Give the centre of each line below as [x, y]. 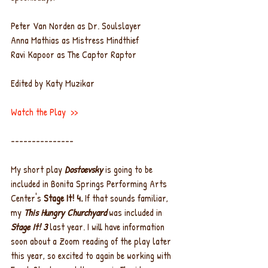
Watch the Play [38, 112]
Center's [27, 198]
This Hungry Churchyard [65, 213]
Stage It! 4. [64, 198]
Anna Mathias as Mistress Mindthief [75, 40]
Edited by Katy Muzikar [53, 83]
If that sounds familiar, [128, 198]
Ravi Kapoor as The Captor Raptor [74, 55]
